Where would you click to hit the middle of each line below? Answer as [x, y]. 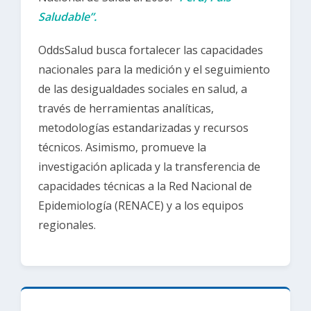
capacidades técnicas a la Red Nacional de [145, 186]
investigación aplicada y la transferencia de [149, 166]
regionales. [67, 225]
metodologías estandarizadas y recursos [143, 127]
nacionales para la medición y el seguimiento [154, 69]
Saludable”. [67, 16]
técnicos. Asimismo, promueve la [122, 147]
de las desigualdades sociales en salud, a [143, 89]
